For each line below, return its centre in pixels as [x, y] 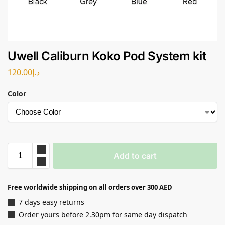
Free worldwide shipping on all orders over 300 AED [90, 187]
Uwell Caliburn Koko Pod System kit [107, 56]
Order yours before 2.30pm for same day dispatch [103, 215]
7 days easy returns [51, 202]
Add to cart [135, 155]
